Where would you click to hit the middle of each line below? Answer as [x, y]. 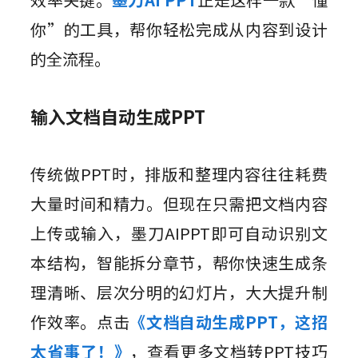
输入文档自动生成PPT [118, 116]
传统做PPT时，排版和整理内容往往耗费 [179, 174]
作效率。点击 [80, 322]
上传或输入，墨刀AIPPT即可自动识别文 [179, 233]
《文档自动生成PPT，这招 [229, 322]
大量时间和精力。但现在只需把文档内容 [179, 204]
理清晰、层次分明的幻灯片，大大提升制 [179, 292]
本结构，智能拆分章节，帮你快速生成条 [179, 263]
